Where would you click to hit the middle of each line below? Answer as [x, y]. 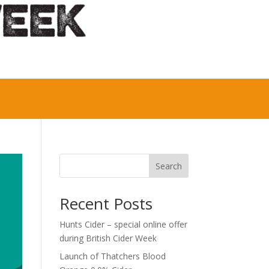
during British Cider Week [108, 238]
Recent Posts [106, 203]
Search [168, 166]
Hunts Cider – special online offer [123, 224]
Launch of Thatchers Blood [112, 256]
